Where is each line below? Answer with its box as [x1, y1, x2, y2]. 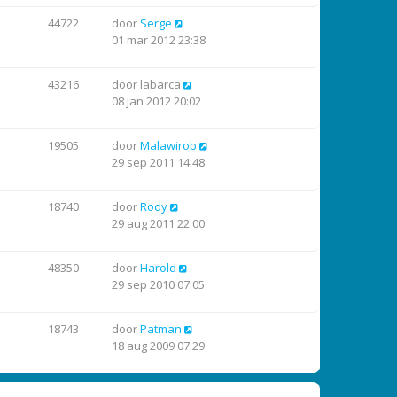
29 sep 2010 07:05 [112, 276, 205, 292]
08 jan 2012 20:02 [112, 93, 201, 109]
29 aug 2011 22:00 [112, 215, 205, 231]
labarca [140, 76, 181, 92]
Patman [140, 321, 182, 337]
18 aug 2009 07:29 [112, 338, 205, 354]
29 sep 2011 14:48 [112, 154, 205, 170]
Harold [140, 260, 176, 276]
